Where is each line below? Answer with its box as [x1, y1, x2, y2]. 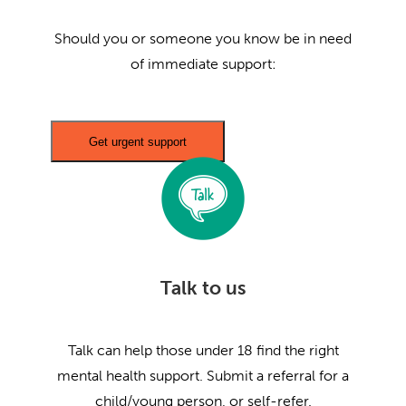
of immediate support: [130, 54, 276, 72]
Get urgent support [89, 134, 187, 149]
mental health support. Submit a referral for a [57, 366, 349, 384]
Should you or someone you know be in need [54, 29, 352, 47]
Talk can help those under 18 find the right [67, 341, 339, 359]
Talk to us [160, 276, 246, 299]
